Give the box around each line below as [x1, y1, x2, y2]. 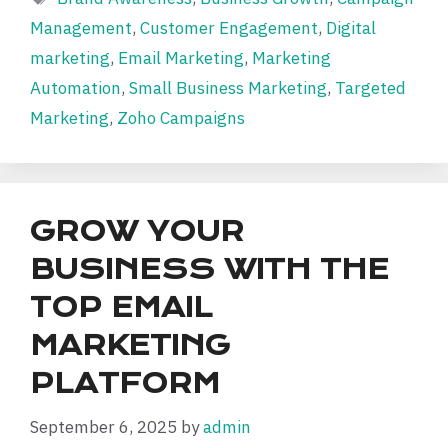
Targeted [335, 77, 406, 100]
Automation [30, 77, 121, 100]
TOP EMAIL [30, 291, 213, 325]
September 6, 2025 [30, 415, 177, 438]
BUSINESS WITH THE [30, 253, 389, 287]
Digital [326, 17, 376, 40]
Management [30, 17, 132, 40]
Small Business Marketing [129, 77, 327, 100]
